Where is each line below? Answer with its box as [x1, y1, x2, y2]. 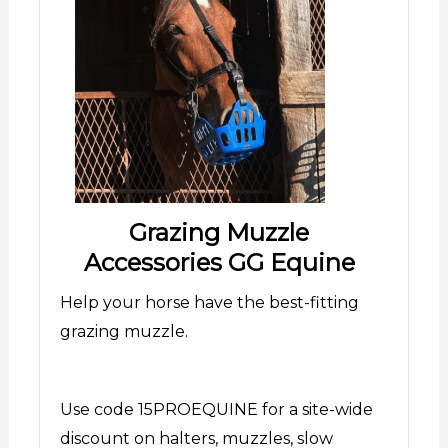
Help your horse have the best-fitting [59, 292, 359, 312]
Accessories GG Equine [83, 247, 355, 277]
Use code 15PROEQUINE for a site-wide [59, 399, 373, 419]
